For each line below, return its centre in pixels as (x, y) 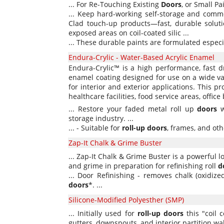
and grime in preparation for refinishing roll (143, 166)
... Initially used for (103, 213)
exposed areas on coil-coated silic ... (129, 33)
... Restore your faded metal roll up (133, 109)
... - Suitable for (95, 128)
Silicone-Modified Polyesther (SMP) (126, 200)
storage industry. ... (101, 118)
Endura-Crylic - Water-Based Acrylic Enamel (141, 57)
